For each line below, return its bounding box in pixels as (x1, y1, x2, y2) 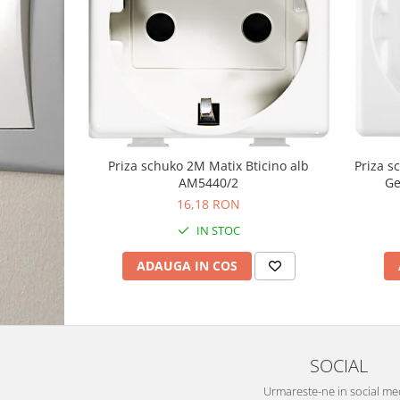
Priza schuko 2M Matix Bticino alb (108, 157, 309, 174)
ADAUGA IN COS (136, 257, 237, 274)
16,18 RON (177, 196, 240, 212)
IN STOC (193, 222, 240, 238)
